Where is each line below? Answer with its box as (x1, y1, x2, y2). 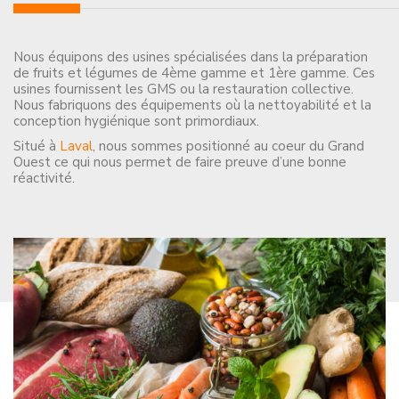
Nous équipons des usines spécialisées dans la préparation (13, 48, 368, 66)
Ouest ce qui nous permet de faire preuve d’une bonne (13, 153, 346, 171)
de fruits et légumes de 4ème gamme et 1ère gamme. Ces (13, 64, 375, 82)
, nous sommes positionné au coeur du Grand (93, 137, 364, 155)
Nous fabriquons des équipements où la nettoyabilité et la (13, 96, 371, 114)
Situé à (13, 137, 60, 155)
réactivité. (13, 169, 75, 187)
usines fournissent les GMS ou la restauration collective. (13, 80, 354, 98)
